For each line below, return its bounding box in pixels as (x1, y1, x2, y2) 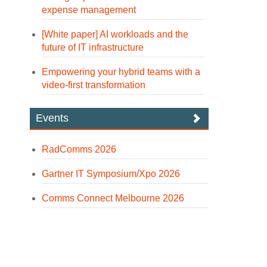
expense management (42, 5, 136, 15)
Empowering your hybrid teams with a (42, 67, 201, 77)
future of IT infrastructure (42, 42, 144, 52)
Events (36, 112, 69, 124)
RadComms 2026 (42, 144, 117, 154)
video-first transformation (42, 80, 146, 90)
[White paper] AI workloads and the (42, 29, 189, 39)
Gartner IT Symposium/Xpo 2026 (42, 169, 181, 179)
